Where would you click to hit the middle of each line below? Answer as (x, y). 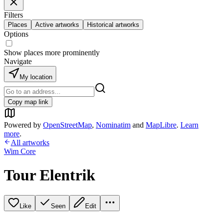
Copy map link (28, 102)
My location (36, 77)
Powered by (22, 125)
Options (16, 34)
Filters (13, 15)
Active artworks (57, 25)
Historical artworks (113, 25)
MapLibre (161, 125)
